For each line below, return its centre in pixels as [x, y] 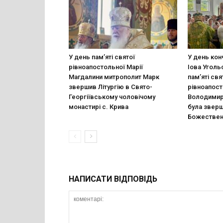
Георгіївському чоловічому [112, 97]
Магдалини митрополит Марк [114, 77]
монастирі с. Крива [99, 107]
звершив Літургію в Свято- [111, 87]
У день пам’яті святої [102, 57]
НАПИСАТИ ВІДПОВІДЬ [113, 179]
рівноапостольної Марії [106, 67]
